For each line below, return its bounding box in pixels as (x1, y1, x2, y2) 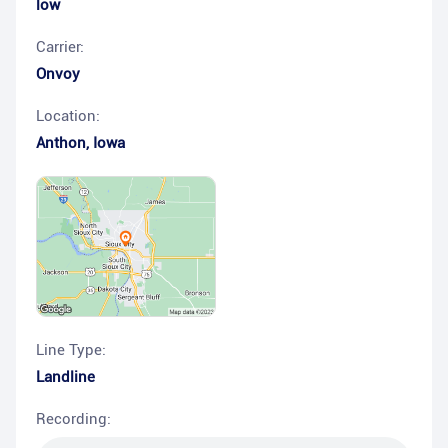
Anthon (36, 134, 86, 152)
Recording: (36, 410, 111, 429)
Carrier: (36, 38, 84, 56)
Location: (36, 107, 100, 125)
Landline (36, 368, 95, 387)
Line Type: (36, 341, 106, 360)
